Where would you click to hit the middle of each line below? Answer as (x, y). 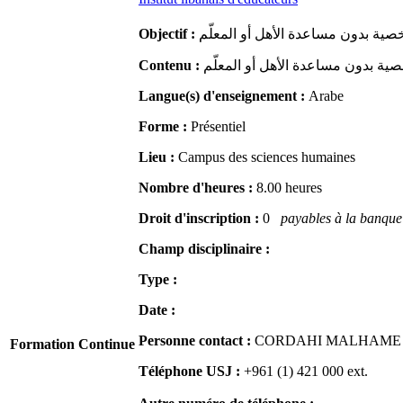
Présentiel (218, 127)
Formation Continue (72, 345)
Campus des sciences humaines (267, 157)
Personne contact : (197, 341)
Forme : (165, 127)
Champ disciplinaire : (204, 249)
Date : (157, 310)
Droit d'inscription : (201, 219)
